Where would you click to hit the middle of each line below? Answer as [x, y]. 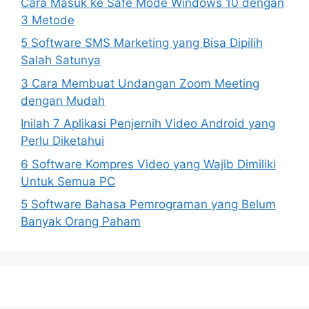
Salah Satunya [61, 60]
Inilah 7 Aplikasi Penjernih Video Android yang [148, 123]
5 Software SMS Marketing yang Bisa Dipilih [142, 43]
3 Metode [48, 20]
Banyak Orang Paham [81, 221]
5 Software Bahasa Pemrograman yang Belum [148, 204]
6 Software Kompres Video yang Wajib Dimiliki [148, 164]
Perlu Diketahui [62, 141]
